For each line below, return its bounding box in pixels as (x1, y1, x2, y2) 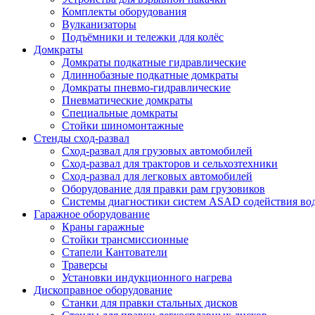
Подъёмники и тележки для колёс (62, 30, 224, 43)
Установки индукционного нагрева (62, 271, 232, 283)
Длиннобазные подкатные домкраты (62, 68, 238, 81)
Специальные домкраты (62, 106, 178, 119)
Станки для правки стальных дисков (62, 296, 238, 309)
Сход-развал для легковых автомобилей (62, 169, 252, 182)
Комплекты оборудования (62, 5, 186, 18)
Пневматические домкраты (62, 94, 193, 106)
